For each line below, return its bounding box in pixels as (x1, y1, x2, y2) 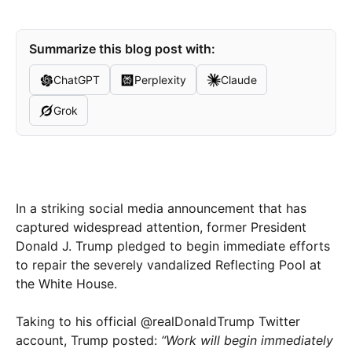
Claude (221, 73, 257, 87)
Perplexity (134, 73, 186, 87)
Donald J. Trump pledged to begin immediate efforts (16, 238, 330, 255)
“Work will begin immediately (161, 332, 333, 349)
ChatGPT (53, 73, 100, 87)
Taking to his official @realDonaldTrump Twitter (16, 313, 300, 330)
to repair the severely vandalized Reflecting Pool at (16, 257, 321, 273)
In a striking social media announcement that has (16, 200, 306, 217)
